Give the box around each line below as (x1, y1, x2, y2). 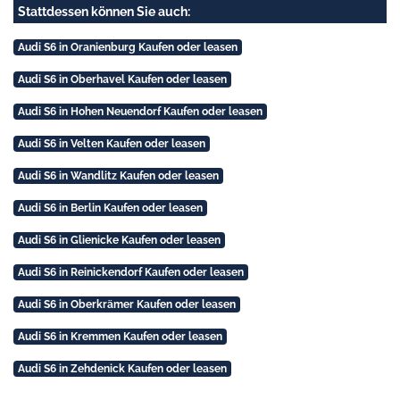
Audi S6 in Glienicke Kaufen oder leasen (17, 234, 221, 247)
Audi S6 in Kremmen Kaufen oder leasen (17, 330, 222, 344)
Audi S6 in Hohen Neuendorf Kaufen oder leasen (17, 105, 262, 119)
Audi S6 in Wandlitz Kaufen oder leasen (17, 170, 219, 183)
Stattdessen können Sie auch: (18, 4, 190, 20)
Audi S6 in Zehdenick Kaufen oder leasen (17, 362, 227, 376)
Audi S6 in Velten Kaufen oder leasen (17, 137, 205, 151)
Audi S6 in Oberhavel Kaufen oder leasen (17, 73, 227, 87)
